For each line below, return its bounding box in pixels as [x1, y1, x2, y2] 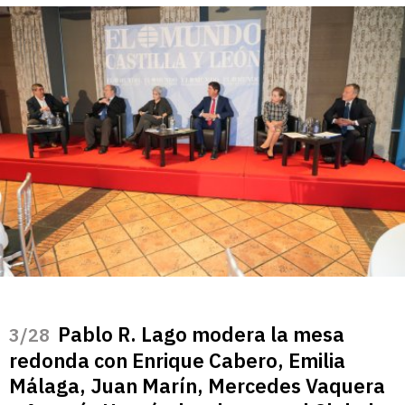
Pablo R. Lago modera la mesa [58, 320, 344, 347]
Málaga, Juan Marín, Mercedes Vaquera [9, 372, 385, 399]
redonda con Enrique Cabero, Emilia [9, 346, 345, 373]
